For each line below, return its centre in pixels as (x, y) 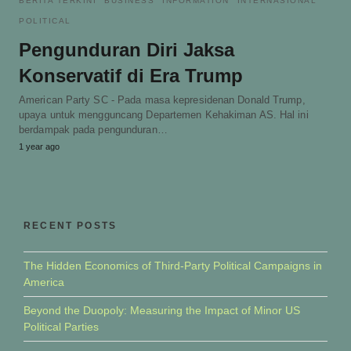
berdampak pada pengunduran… (93, 129)
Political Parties (61, 326)
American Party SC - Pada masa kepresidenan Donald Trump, (162, 100)
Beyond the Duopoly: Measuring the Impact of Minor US (162, 310)
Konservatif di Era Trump (131, 75)
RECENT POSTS (71, 225)
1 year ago (39, 146)
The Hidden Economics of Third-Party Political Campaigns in (173, 265)
